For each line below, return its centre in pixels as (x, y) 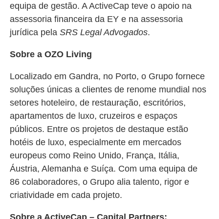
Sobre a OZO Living (51, 54)
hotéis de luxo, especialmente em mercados (96, 142)
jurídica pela (35, 32)
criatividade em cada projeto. (66, 195)
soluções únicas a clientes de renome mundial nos (108, 89)
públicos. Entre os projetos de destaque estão (99, 129)
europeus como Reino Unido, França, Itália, (95, 155)
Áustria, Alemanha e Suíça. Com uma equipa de (104, 169)
